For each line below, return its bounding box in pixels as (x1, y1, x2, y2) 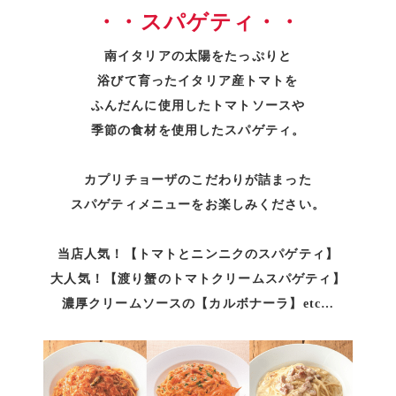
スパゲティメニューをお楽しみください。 (71, 197, 325, 212)
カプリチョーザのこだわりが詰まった (84, 172, 312, 187)
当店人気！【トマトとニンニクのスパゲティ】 (57, 247, 339, 262)
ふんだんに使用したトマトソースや (90, 98, 306, 113)
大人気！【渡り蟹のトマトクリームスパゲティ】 (50, 271, 346, 286)
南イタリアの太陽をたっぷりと (103, 49, 293, 64)
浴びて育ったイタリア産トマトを (97, 73, 299, 88)
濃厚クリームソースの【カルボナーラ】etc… (61, 296, 335, 311)
